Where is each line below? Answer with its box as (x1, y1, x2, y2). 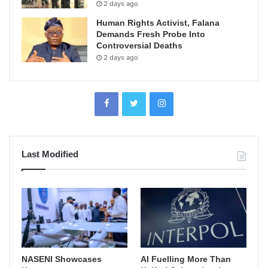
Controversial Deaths (96, 41, 182, 51)
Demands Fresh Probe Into (96, 29, 205, 39)
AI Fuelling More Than (141, 254, 232, 264)
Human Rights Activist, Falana (96, 18, 220, 28)
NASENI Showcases (22, 254, 102, 264)
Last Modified (22, 149, 78, 160)
